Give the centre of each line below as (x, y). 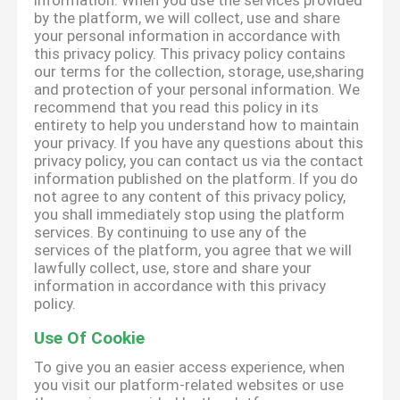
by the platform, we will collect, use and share (187, 18)
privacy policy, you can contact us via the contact (199, 161)
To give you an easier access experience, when (190, 367)
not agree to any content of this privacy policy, (190, 197)
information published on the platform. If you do (196, 179)
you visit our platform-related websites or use (189, 385)
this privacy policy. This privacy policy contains (190, 54)
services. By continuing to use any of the (171, 233)
